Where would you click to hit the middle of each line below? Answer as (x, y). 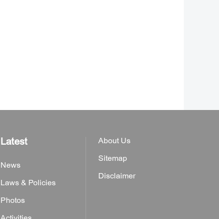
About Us (114, 141)
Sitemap (113, 158)
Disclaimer (117, 176)
